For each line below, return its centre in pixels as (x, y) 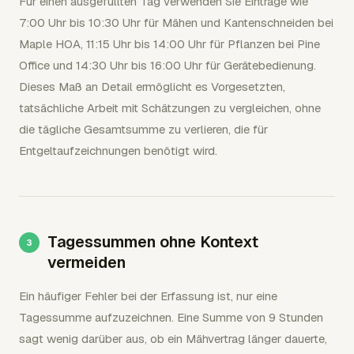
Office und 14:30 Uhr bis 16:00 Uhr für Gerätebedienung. (168, 65)
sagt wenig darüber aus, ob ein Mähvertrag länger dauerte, (173, 338)
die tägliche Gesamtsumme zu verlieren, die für (143, 129)
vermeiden (87, 262)
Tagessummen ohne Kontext (153, 241)
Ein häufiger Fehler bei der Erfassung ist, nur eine (148, 296)
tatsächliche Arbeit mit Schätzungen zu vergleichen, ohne (170, 107)
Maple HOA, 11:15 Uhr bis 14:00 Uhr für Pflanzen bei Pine (169, 43)
